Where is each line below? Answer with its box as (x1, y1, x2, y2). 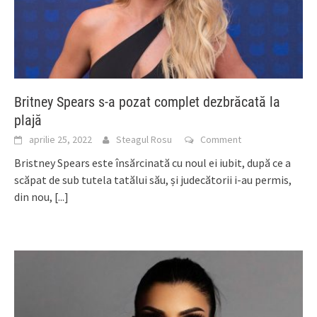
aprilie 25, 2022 (29, 132, 92, 146)
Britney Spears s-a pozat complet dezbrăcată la (14, 93, 280, 110)
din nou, (14, 189, 54, 204)
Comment (200, 132, 241, 146)
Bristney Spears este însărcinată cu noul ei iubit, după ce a (14, 155, 291, 170)
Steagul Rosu (116, 132, 172, 146)
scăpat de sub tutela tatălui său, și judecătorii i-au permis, (14, 172, 292, 187)
